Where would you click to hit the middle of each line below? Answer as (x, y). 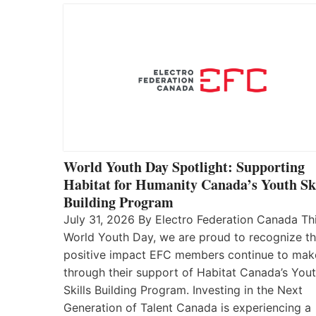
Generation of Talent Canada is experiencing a (187, 307)
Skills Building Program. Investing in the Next (183, 290)
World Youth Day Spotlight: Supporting (184, 166)
